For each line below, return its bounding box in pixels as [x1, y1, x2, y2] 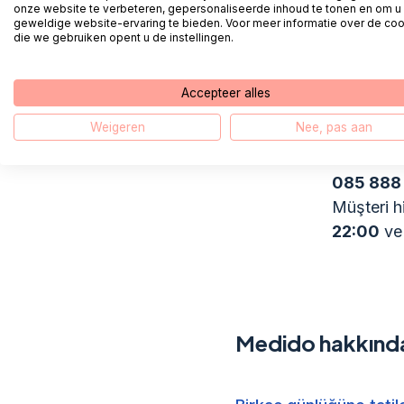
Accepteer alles [180, 85, 271, 100]
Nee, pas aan [295, 119, 372, 134]
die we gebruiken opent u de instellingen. [14, 30, 234, 44]
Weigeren [89, 119, 145, 134]
